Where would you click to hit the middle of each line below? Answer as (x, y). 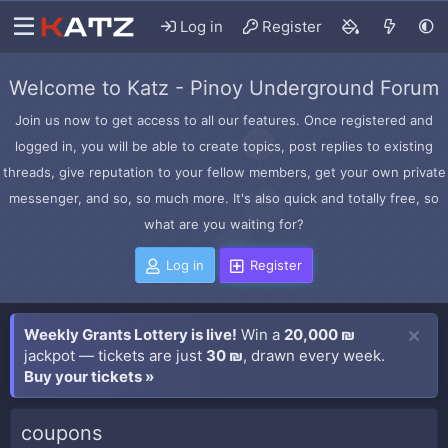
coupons (61, 433)
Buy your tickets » (89, 376)
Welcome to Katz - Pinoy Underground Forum (224, 88)
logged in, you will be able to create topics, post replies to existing (224, 146)
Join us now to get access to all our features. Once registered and (224, 120)
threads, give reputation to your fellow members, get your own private (224, 172)
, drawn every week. (314, 355)
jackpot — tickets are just (115, 355)
